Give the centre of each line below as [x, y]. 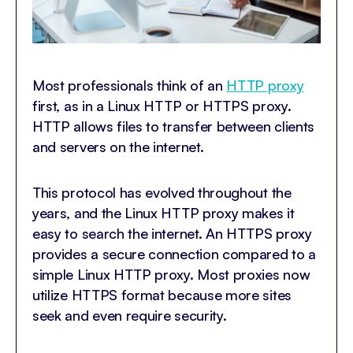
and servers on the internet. [118, 146]
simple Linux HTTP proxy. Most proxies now [171, 274]
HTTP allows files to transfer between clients [174, 126]
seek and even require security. [130, 315]
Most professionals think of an [130, 85]
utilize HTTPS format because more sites [162, 294]
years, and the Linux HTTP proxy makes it [163, 212]
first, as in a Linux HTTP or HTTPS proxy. [162, 105]
